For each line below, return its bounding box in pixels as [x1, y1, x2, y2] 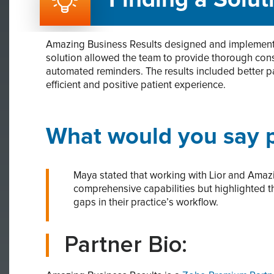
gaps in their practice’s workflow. [73, 197, 218, 207]
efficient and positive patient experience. [46, 80, 226, 90]
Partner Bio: [64, 233, 187, 257]
